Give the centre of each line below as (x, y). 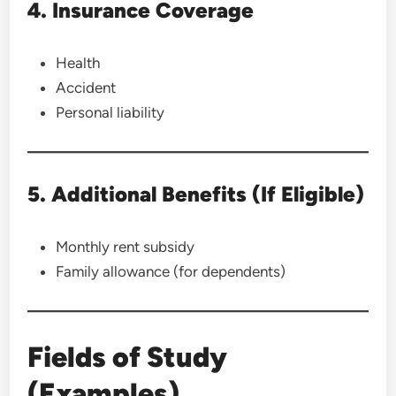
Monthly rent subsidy (126, 247)
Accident (86, 88)
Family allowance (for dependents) (171, 271)
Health (78, 63)
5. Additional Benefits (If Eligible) (196, 194)
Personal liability (110, 112)
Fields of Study (128, 357)
